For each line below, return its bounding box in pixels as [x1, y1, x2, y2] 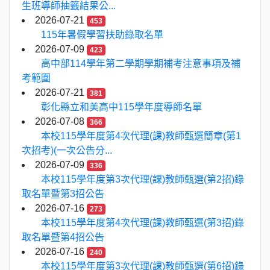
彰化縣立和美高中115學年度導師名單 [41, 102, 202, 112]
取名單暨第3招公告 [22, 189, 104, 199]
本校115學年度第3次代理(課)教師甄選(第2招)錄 [41, 174, 244, 184]
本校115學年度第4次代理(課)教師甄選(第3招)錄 [41, 218, 244, 228]
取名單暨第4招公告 [22, 232, 104, 242]
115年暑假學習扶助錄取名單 [41, 30, 163, 40]
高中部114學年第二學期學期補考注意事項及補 [41, 58, 240, 69]
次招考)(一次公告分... [22, 145, 112, 155]
